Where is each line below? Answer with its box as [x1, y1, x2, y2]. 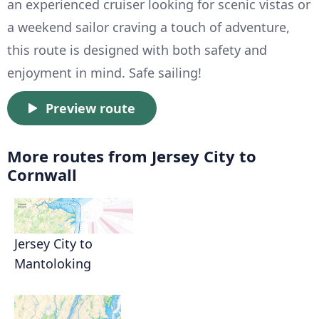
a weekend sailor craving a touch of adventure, [7, 19, 290, 36]
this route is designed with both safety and [7, 41, 267, 59]
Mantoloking [14, 255, 91, 273]
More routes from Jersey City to [7, 145, 256, 167]
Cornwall [7, 164, 77, 186]
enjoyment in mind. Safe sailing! [7, 64, 202, 82]
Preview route [46, 100, 135, 117]
